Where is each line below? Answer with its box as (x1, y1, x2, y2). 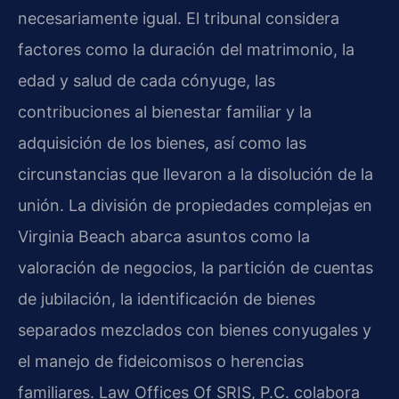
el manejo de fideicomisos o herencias (18, 351, 304, 370)
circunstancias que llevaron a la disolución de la (18, 164, 373, 183)
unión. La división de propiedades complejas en (18, 195, 372, 215)
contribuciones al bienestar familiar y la (18, 102, 312, 121)
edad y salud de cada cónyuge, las (18, 70, 275, 90)
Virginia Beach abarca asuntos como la (18, 226, 310, 246)
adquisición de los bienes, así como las (18, 133, 306, 152)
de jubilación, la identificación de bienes (18, 289, 315, 308)
